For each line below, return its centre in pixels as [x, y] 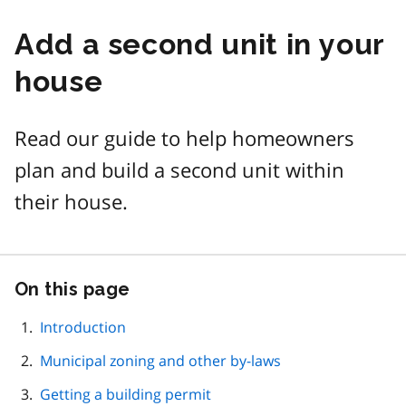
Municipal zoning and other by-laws [160, 361]
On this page [72, 290]
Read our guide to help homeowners [184, 139]
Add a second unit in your [200, 45]
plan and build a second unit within [179, 170]
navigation [184, 341]
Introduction [83, 328]
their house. [71, 202]
